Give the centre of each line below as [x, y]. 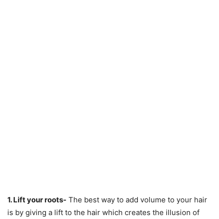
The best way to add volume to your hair [137, 199]
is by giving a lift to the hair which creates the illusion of [103, 212]
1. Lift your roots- [37, 199]
